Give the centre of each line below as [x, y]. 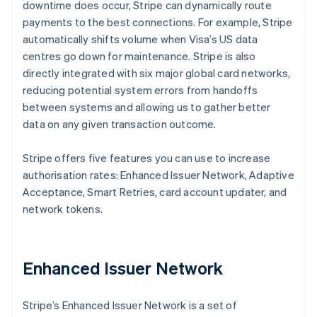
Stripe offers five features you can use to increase [147, 157]
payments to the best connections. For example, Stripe [158, 22]
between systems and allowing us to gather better [147, 106]
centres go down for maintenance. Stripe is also [139, 56]
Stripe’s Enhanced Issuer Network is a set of [130, 305]
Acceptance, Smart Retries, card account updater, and [155, 191]
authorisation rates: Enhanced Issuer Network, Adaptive [158, 174]
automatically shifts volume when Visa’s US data [140, 39]
